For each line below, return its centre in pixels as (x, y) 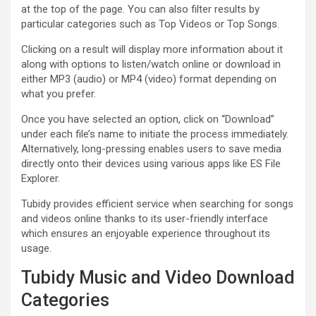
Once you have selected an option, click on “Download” (148, 119)
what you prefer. (59, 93)
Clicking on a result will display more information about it (152, 49)
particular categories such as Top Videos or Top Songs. (150, 24)
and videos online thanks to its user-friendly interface (145, 218)
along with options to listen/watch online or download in (151, 64)
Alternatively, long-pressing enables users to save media (151, 148)
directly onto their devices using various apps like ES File (151, 163)
